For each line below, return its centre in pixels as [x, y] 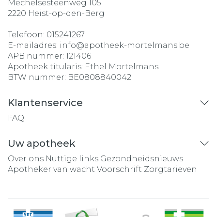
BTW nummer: [38, 77]
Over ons [26, 159]
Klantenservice [45, 103]
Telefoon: [27, 35]
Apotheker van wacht [51, 169]
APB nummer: [37, 56]
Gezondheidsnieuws [142, 159]
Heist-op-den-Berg [66, 13]
